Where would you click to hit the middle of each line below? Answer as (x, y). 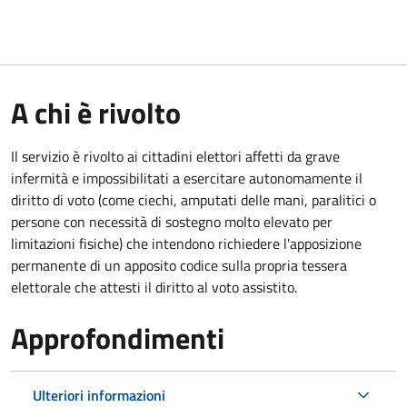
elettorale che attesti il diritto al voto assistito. (154, 287)
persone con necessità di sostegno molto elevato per (172, 221)
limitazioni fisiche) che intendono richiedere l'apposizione (186, 243)
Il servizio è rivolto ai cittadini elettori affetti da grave (175, 156)
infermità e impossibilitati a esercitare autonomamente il (187, 178)
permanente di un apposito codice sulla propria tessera (179, 265)
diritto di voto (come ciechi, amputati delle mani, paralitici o (194, 199)
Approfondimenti (118, 338)
